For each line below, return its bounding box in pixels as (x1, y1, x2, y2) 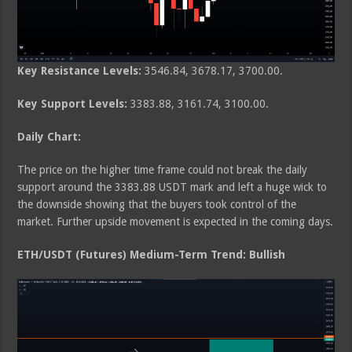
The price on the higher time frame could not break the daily (17, 163, 308, 177)
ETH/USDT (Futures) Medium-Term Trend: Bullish (17, 248, 286, 262)
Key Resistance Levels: (17, 64, 142, 78)
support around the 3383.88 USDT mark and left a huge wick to (17, 181, 328, 194)
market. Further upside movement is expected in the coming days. (17, 215, 334, 229)
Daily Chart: (17, 130, 82, 144)
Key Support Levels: (17, 97, 128, 111)
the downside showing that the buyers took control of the (17, 198, 297, 211)
